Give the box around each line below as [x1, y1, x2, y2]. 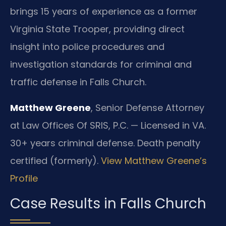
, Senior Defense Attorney [91, 101, 204, 115]
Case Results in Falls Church [10, 193, 206, 213]
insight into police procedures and [10, 40, 164, 53]
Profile [10, 172, 38, 185]
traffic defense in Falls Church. [10, 76, 146, 89]
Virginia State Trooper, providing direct [10, 23, 185, 36]
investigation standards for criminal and [10, 58, 192, 71]
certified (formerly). [10, 154, 101, 167]
